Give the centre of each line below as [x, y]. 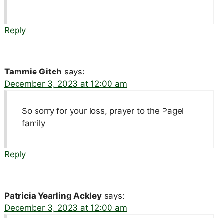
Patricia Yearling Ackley [53, 195]
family [33, 123]
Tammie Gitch [33, 71]
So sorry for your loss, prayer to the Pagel [103, 111]
